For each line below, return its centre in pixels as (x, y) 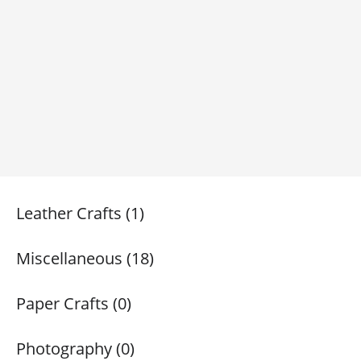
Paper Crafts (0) (74, 303)
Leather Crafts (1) (80, 213)
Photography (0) (75, 349)
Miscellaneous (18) (85, 258)
